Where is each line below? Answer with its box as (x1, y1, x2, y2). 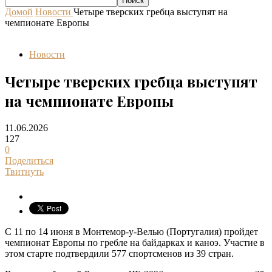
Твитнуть (5, 166, 44, 177)
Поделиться (5, 155, 53, 166)
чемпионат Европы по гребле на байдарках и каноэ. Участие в (5, 237, 265, 248)
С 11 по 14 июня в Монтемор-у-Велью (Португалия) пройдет (5, 226, 258, 237)
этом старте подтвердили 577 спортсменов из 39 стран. (5, 248, 234, 259)
